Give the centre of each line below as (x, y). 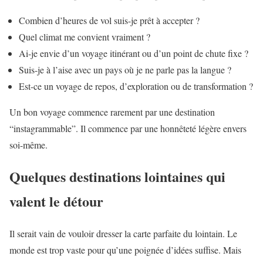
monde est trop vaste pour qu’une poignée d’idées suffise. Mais (125, 250)
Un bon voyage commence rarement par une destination (112, 112)
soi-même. (28, 144)
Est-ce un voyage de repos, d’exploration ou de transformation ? (136, 86)
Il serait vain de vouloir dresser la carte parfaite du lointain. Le (123, 234)
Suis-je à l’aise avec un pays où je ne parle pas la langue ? (125, 69)
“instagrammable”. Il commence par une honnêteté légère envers (128, 128)
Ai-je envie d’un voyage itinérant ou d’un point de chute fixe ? (134, 53)
